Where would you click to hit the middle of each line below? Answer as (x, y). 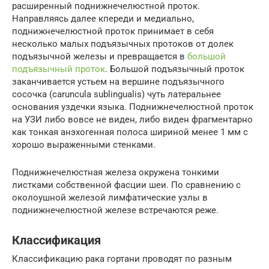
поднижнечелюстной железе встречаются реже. (115, 210)
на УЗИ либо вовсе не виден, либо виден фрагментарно (132, 119)
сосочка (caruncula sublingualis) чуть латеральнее (116, 94)
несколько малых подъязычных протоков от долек (123, 44)
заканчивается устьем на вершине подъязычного (118, 81)
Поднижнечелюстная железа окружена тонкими (116, 172)
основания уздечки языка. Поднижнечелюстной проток (133, 107)
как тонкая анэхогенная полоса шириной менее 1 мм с (130, 132)
